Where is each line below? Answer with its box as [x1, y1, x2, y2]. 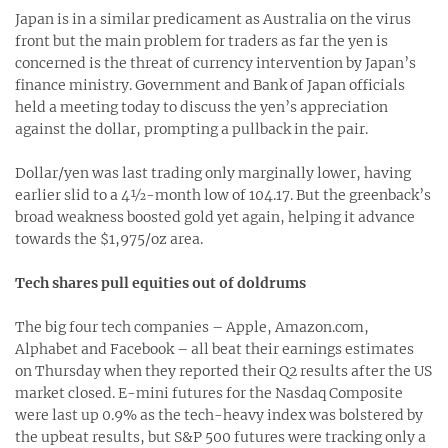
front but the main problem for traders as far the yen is [15, 31, 388, 50]
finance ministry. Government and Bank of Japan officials [15, 75, 405, 94]
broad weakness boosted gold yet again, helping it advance [15, 207, 415, 226]
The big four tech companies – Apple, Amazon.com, [15, 317, 369, 336]
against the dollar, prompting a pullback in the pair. [15, 119, 368, 138]
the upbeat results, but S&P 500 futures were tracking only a [15, 427, 426, 446]
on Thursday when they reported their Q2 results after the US [15, 361, 432, 380]
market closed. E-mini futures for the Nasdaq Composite [15, 383, 403, 402]
